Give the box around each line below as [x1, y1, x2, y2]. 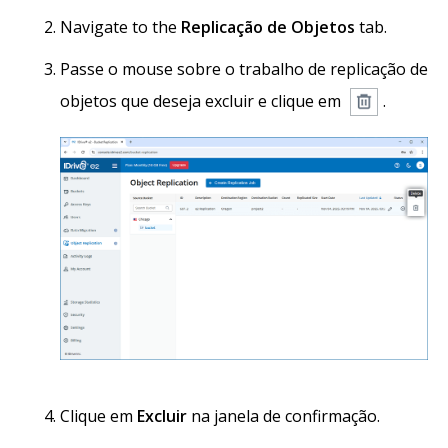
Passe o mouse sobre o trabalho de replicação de [60, 57, 428, 80]
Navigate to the [60, 15, 181, 38]
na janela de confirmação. [187, 405, 380, 428]
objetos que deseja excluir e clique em [60, 89, 345, 112]
